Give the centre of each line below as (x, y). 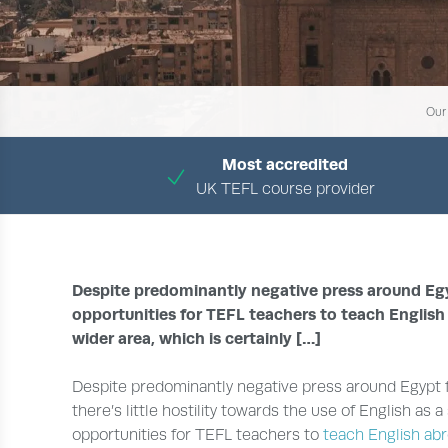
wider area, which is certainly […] (196, 338)
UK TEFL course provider (285, 189)
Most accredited (285, 164)
